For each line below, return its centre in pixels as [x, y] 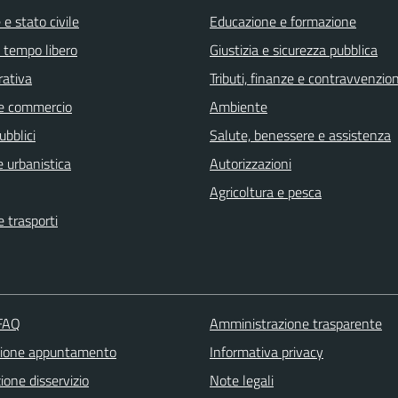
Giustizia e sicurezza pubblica [294, 50]
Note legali [241, 381]
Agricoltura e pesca [266, 192]
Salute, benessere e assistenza [300, 135]
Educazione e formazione [283, 22]
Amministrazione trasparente [295, 324]
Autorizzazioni [251, 164]
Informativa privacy [266, 352]
